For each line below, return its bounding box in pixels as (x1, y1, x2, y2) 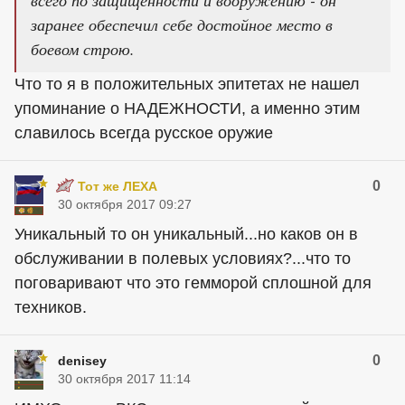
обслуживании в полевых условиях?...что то (14, 250, 351, 268)
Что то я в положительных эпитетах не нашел (14, 75, 360, 93)
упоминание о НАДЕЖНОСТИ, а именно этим (14, 99, 360, 118)
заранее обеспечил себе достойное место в (31, 14, 333, 35)
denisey (58, 353, 107, 368)
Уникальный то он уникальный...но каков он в (14, 225, 358, 243)
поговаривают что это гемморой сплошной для (14, 274, 372, 292)
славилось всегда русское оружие (14, 124, 273, 142)
